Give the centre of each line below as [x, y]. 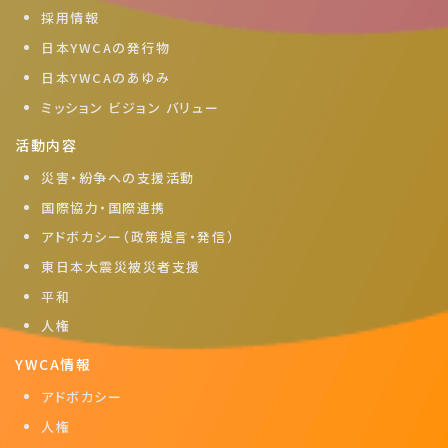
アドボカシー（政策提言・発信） [138, 237]
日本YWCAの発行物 [106, 48]
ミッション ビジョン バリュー [130, 107]
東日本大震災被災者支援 [121, 267]
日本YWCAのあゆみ [106, 77]
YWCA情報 [53, 363]
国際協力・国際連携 [103, 207]
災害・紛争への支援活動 [118, 178]
